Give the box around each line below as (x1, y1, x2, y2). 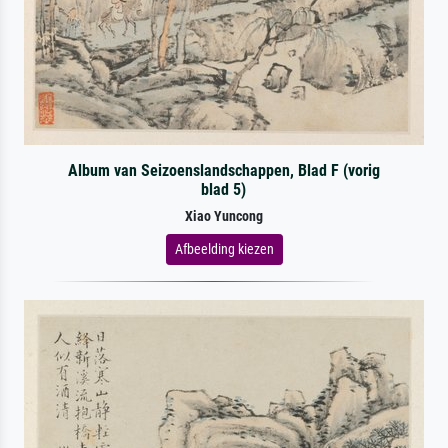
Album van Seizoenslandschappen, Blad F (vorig (67, 160, 380, 180)
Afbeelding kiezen (174, 240, 274, 257)
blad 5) (201, 179, 247, 199)
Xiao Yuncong (185, 207, 263, 225)
